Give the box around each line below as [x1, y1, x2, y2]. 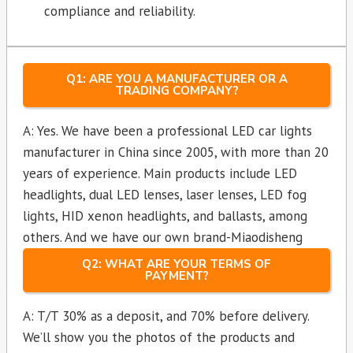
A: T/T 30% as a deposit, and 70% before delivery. [23, 307, 309, 325]
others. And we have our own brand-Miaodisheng [23, 229, 303, 247]
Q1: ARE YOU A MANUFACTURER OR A [65, 71, 288, 87]
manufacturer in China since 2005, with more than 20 [23, 143, 329, 162]
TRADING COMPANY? [114, 83, 239, 99]
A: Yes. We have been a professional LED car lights [23, 122, 312, 140]
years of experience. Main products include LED [23, 165, 297, 183]
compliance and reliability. [44, 2, 195, 20]
